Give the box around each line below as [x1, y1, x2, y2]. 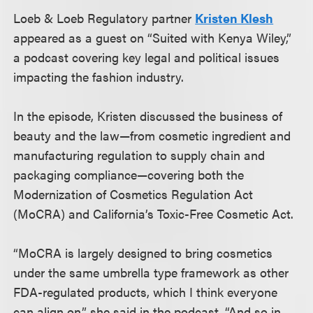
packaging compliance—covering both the [13, 166, 245, 183]
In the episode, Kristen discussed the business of [13, 107, 283, 124]
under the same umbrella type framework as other [13, 263, 289, 281]
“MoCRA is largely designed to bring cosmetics [13, 244, 273, 261]
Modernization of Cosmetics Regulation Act [13, 185, 254, 203]
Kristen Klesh [195, 9, 274, 27]
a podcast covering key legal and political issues [13, 48, 280, 66]
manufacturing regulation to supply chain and [13, 146, 265, 163]
